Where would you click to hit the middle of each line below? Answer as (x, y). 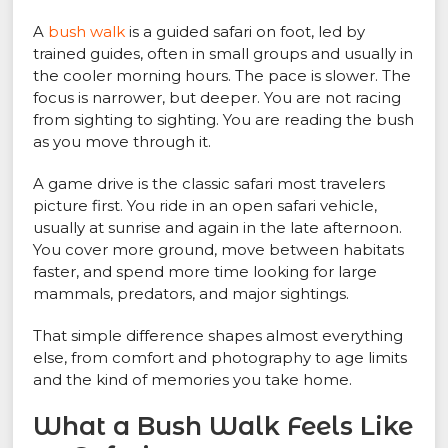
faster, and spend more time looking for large (205, 272)
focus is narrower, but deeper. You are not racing (217, 98)
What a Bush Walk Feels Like (223, 426)
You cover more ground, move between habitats (219, 250)
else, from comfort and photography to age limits (220, 358)
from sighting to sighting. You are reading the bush (224, 120)
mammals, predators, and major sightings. (191, 294)
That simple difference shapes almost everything (218, 336)
